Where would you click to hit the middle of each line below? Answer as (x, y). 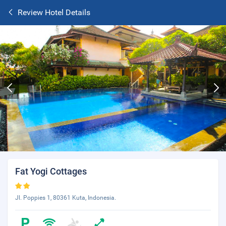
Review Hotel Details (54, 12)
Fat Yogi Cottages (51, 171)
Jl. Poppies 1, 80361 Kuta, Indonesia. (66, 198)
